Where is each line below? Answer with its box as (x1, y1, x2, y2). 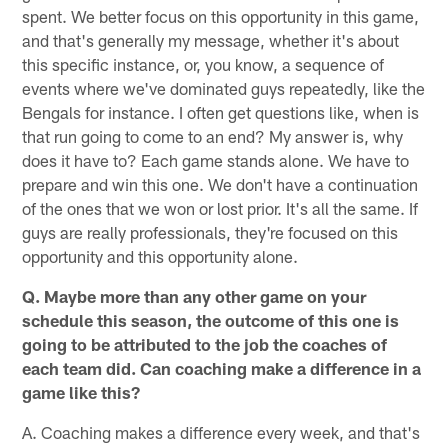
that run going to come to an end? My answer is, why (22, 125, 404, 146)
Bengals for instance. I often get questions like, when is (22, 101, 420, 122)
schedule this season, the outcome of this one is (22, 309, 400, 330)
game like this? (22, 381, 141, 402)
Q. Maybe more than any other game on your (22, 285, 367, 306)
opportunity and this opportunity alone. (22, 245, 299, 266)
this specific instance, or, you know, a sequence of (22, 53, 385, 74)
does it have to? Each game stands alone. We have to (22, 149, 410, 170)
